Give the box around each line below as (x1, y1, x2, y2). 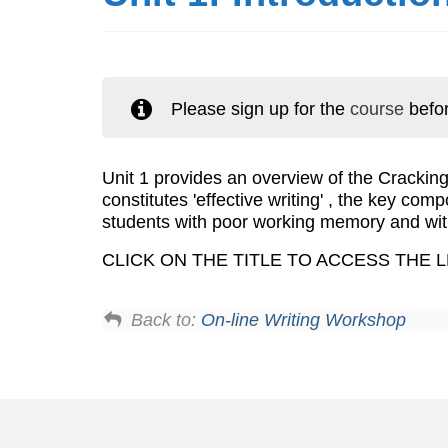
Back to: (131, 310, 202, 331)
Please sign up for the (171, 99, 351, 120)
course (350, 99, 405, 120)
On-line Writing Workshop (201, 310, 407, 331)
